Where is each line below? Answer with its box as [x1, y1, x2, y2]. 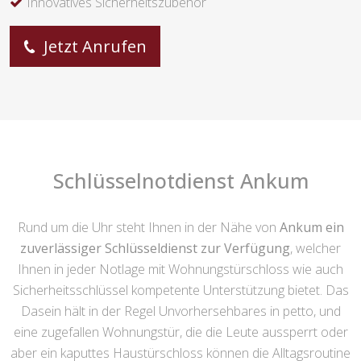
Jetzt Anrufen [39, 35, 147, 58]
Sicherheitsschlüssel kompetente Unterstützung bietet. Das [12, 281, 349, 300]
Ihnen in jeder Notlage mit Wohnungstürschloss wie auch [18, 260, 343, 279]
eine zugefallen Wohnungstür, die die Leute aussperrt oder [13, 323, 348, 342]
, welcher [290, 239, 341, 258]
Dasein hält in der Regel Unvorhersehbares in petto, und [20, 302, 341, 321]
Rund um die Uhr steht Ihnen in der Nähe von [17, 218, 280, 237]
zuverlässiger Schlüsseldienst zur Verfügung [20, 239, 290, 258]
